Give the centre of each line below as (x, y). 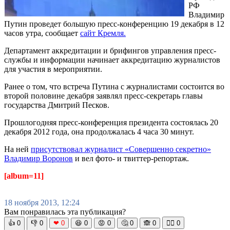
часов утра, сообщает (42, 33)
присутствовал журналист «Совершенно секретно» (121, 149)
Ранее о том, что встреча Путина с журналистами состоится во (114, 86)
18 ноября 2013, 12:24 (42, 202)
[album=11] (24, 176)
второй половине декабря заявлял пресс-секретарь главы (103, 95)
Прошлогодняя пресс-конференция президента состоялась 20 (111, 122)
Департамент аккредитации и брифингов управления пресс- (110, 50)
